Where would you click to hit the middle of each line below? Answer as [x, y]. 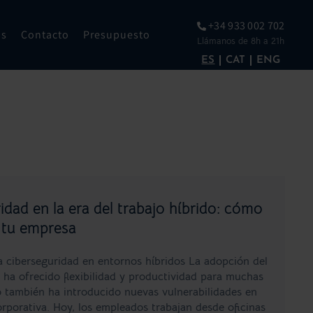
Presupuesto [117, 35]
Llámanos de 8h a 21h [241, 41]
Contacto [45, 35]
